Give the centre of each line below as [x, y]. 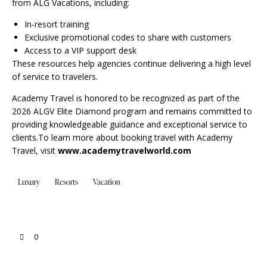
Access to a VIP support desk [80, 51]
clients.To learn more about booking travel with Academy [122, 138]
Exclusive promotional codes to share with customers [128, 38]
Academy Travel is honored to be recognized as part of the [126, 98]
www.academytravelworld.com [125, 151]
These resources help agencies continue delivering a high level [131, 64]
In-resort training [57, 24]
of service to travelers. [55, 77]
